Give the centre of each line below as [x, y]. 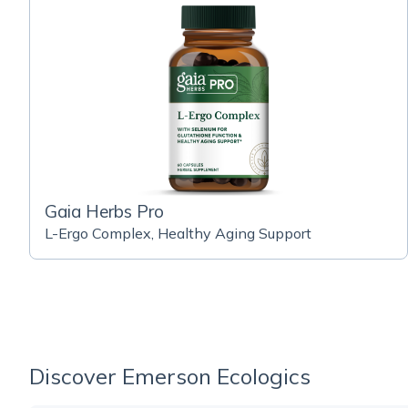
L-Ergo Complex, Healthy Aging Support [178, 233]
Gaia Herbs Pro [104, 211]
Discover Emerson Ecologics [170, 376]
